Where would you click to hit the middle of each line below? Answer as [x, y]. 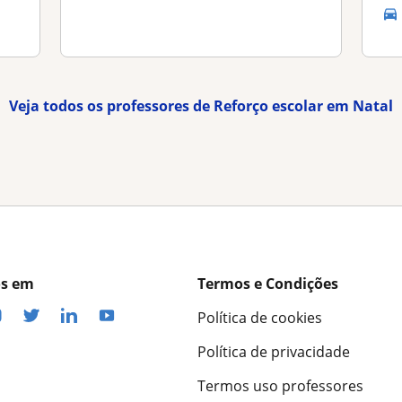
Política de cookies [260, 318]
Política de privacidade [274, 352]
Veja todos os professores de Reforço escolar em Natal [201, 106]
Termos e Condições [268, 284]
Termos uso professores [280, 386]
